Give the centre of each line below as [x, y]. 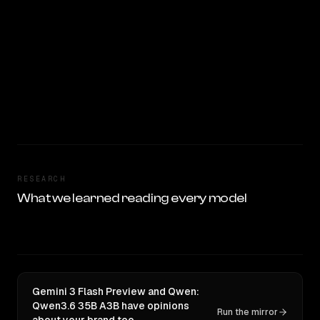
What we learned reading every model [132, 198]
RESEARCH [41, 179]
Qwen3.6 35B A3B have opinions [111, 306]
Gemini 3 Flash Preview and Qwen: [116, 291]
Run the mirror [247, 312]
